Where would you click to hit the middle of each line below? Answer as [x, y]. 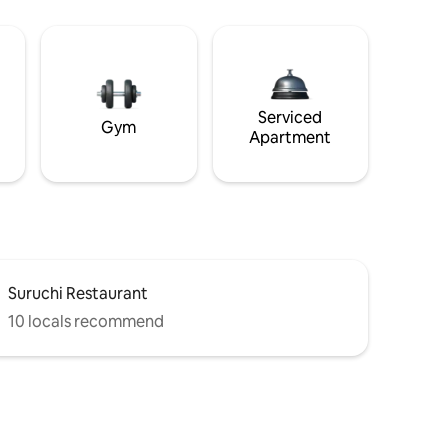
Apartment [290, 137]
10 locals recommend [86, 321]
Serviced [290, 117]
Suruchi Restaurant [78, 293]
